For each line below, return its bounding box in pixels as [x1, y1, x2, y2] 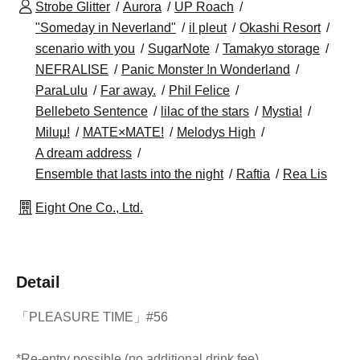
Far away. [100, 84, 156, 97]
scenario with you [35, 42, 135, 55]
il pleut [189, 21, 227, 35]
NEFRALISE [35, 63, 108, 76]
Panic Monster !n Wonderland [121, 63, 290, 76]
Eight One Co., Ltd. [35, 201, 143, 215]
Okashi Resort [239, 21, 321, 35]
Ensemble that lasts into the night [35, 167, 223, 181]
